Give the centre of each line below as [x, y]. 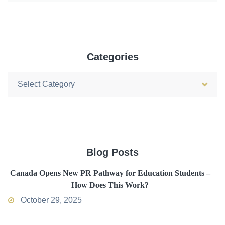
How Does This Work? [110, 185]
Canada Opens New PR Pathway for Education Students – [110, 173]
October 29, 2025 [50, 200]
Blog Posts [113, 152]
